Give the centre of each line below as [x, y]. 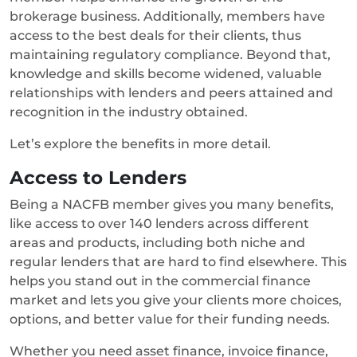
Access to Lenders [101, 177]
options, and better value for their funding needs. [170, 319]
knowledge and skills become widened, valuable [166, 73]
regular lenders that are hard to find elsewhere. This [178, 261]
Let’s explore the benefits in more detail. [140, 143]
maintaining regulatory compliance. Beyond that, [170, 54]
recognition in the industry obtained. [129, 112]
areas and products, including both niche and [157, 242]
